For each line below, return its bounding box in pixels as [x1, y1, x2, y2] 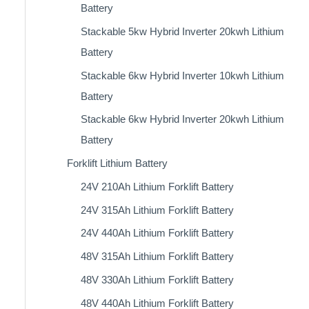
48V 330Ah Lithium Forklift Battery [80, 273, 234, 286]
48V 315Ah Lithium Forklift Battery [80, 250, 234, 262]
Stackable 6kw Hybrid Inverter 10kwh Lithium [80, 69, 284, 81]
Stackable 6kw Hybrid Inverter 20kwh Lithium [80, 113, 284, 126]
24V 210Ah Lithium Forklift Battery [80, 180, 234, 192]
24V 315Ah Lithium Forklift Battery [80, 203, 234, 216]
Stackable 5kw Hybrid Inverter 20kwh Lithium [80, 25, 284, 37]
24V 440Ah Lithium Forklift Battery [80, 227, 234, 239]
